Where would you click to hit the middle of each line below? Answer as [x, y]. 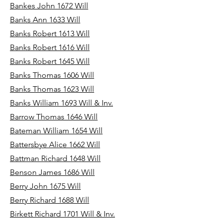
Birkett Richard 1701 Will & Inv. [62, 214]
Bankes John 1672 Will [49, 6]
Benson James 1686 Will [52, 172]
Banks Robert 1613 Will [50, 33]
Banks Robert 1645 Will [50, 61]
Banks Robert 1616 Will [50, 47]
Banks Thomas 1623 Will [52, 89]
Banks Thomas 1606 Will [52, 75]
